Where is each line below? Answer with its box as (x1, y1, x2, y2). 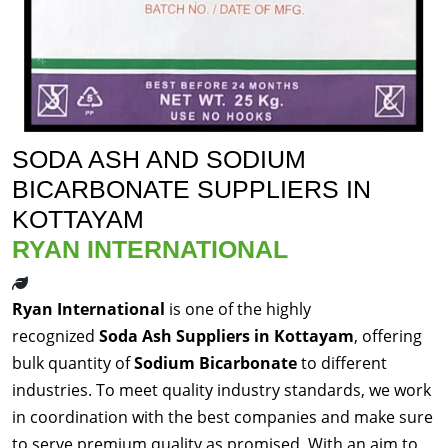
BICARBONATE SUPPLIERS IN (12, 175, 371, 204)
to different (297, 352, 387, 375)
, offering (354, 325, 422, 348)
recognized (12, 325, 99, 348)
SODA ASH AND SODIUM (12, 145, 306, 174)
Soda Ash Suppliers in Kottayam (99, 325, 354, 348)
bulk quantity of (12, 352, 134, 375)
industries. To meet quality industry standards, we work (12, 379, 431, 402)
